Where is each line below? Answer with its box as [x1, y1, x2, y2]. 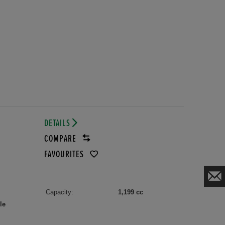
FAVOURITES [44, 149, 86, 159]
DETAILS [44, 118, 72, 128]
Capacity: [45, 188, 73, 196]
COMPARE [44, 134, 78, 144]
